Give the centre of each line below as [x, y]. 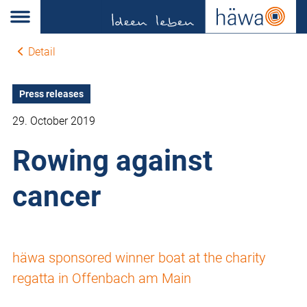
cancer [57, 197]
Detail [41, 52]
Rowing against [112, 161]
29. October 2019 [54, 121]
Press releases [51, 94]
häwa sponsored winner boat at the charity [139, 258]
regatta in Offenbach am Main [102, 279]
